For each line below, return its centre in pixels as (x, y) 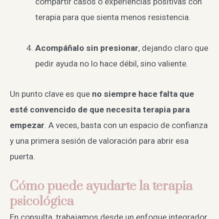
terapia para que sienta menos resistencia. (113, 17)
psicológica (42, 202)
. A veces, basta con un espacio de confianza (126, 125)
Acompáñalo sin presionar (87, 48)
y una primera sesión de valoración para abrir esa (99, 141)
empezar (27, 125)
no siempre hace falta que (143, 94)
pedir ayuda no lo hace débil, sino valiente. (111, 63)
